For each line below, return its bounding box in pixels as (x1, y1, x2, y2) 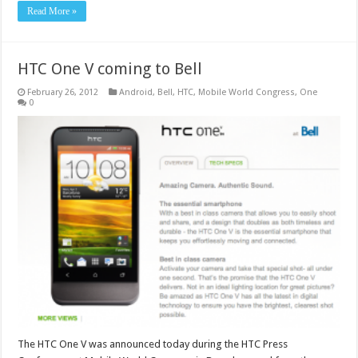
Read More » (27, 6, 78, 18)
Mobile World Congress (198, 87, 296, 98)
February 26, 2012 (27, 87, 99, 98)
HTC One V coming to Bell (18, 59, 203, 79)
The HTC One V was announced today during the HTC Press (18, 338, 288, 351)
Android (119, 87, 153, 98)
